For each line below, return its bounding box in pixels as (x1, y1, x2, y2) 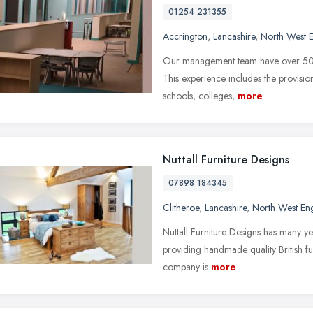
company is (163, 259, 208, 274)
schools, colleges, (163, 88, 235, 103)
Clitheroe (163, 200, 199, 214)
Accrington (163, 29, 208, 43)
